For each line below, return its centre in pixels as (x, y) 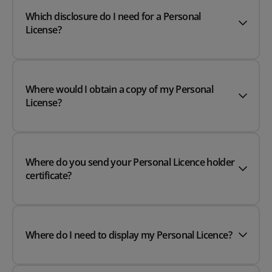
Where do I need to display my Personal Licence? (129, 235)
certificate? (49, 176)
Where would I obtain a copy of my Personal (120, 90)
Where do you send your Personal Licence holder (130, 162)
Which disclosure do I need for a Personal (113, 17)
